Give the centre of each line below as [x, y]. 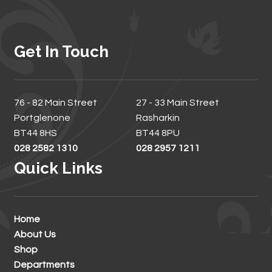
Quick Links [58, 168]
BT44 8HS [35, 133]
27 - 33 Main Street [178, 103]
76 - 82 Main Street [55, 103]
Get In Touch [61, 52]
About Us [35, 235]
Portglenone [42, 118]
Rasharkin [158, 118]
